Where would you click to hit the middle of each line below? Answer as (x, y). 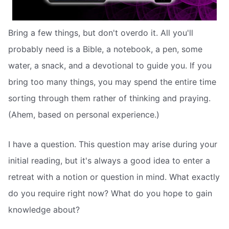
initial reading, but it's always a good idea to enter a (109, 160)
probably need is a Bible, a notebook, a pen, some (105, 49)
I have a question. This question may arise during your (113, 144)
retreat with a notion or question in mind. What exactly (114, 177)
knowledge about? (44, 209)
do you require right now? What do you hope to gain (110, 193)
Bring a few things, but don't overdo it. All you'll (101, 33)
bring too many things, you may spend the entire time (112, 82)
